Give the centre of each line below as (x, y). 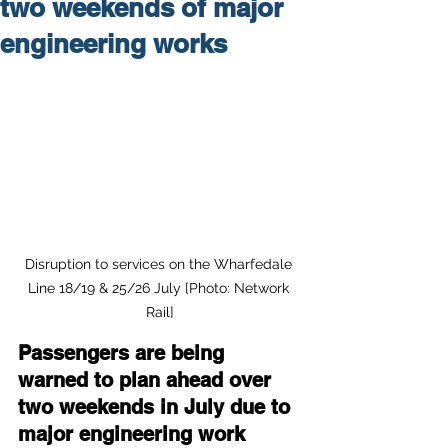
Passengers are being (124, 352)
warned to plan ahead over (147, 379)
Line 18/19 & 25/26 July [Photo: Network (160, 287)
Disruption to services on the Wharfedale (160, 263)
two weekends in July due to (157, 406)
